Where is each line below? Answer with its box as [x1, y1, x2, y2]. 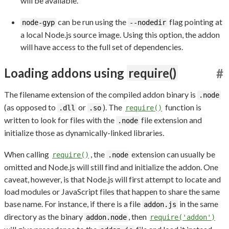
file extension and [140, 114, 202, 125]
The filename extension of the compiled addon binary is [4, 89, 197, 99]
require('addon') [150, 213, 215, 221]
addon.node [86, 213, 127, 221]
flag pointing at [168, 16, 222, 27]
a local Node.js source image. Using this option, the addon [20, 29, 220, 39]
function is [164, 102, 201, 112]
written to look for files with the [4, 114, 116, 125]
